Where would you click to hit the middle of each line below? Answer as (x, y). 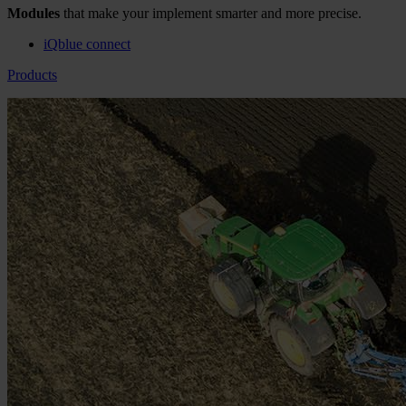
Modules (34, 13)
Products (32, 74)
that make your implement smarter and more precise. (211, 13)
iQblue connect (87, 43)
